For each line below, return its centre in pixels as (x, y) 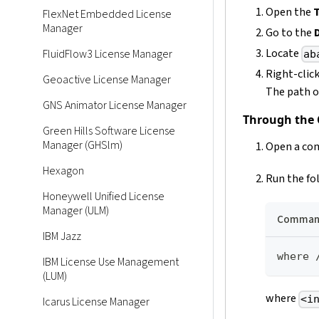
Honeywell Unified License (104, 197)
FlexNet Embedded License (107, 14)
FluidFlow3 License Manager (108, 54)
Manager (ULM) (76, 211)
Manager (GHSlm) (83, 145)
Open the (289, 12)
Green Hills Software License (109, 131)
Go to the (290, 33)
